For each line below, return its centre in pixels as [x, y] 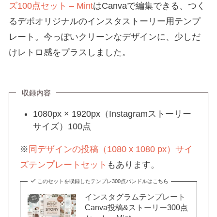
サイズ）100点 [62, 127]
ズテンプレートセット [64, 165]
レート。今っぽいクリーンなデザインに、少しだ [104, 37]
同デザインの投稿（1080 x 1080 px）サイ [111, 149]
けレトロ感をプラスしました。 [70, 52]
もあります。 [133, 165]
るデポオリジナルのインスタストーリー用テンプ [104, 21]
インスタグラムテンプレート [135, 196]
